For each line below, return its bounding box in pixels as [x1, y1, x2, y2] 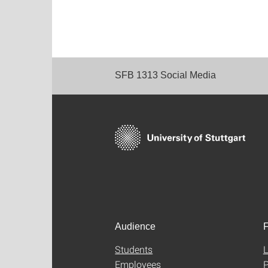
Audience [115, 221, 156, 232]
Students [115, 243, 153, 255]
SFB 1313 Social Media [115, 70, 216, 80]
